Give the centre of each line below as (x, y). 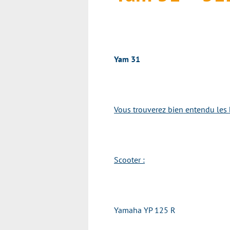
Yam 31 (127, 59)
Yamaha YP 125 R (145, 210)
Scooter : (129, 160)
